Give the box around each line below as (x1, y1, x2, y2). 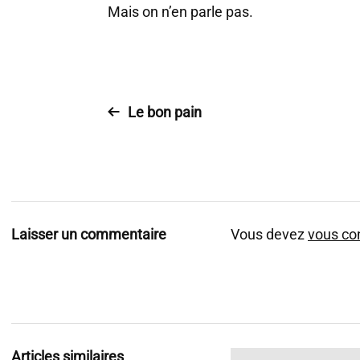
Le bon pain (128, 104, 202, 121)
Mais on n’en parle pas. (108, 3, 253, 20)
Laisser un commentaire (11, 226, 166, 243)
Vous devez (231, 226, 308, 243)
